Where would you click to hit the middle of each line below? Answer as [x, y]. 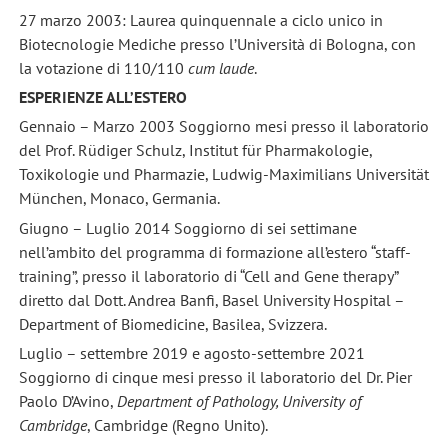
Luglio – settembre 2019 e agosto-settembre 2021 [191, 352]
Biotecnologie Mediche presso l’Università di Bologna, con [217, 43]
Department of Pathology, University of [238, 400]
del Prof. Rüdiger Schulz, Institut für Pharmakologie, [195, 150]
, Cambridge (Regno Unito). [177, 424]
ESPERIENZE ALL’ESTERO [102, 96]
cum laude [220, 67]
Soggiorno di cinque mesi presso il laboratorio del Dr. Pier [215, 376]
